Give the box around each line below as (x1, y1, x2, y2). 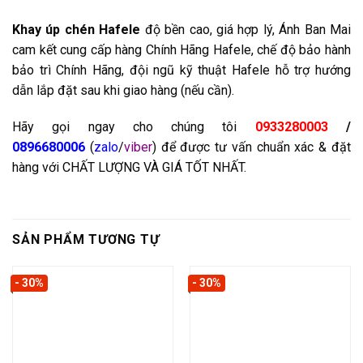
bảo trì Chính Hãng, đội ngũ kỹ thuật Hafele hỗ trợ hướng (12, 62, 351, 78)
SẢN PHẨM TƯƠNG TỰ (12, 232, 160, 248)
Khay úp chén (12, 21, 100, 37)
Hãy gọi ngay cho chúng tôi (12, 119, 255, 135)
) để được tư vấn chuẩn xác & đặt (152, 139, 352, 156)
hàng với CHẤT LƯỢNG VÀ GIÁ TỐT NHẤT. (12, 160, 246, 176)
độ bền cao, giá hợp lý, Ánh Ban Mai (140, 21, 351, 37)
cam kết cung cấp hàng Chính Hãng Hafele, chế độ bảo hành (12, 41, 351, 58)
